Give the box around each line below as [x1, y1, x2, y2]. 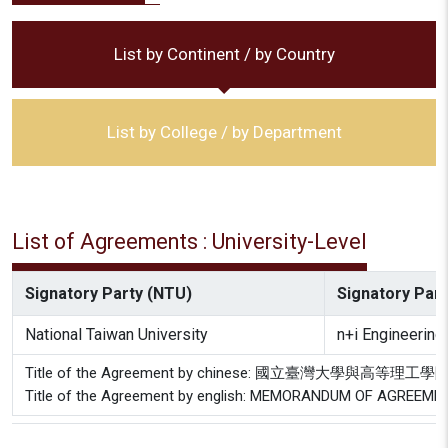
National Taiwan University [25, 325, 208, 344]
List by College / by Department [106, 122, 342, 142]
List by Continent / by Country [113, 44, 335, 64]
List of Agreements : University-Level [12, 229, 367, 254]
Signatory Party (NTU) [25, 284, 192, 303]
